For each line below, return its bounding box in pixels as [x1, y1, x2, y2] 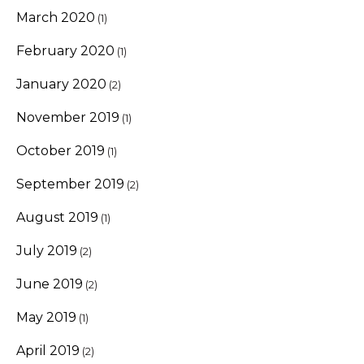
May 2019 [16, 309, 76, 325]
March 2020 [16, 9, 95, 25]
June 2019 [16, 275, 83, 292]
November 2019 [16, 109, 119, 125]
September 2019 [16, 175, 124, 192]
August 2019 [16, 209, 98, 225]
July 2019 [16, 242, 77, 258]
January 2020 [16, 76, 106, 92]
